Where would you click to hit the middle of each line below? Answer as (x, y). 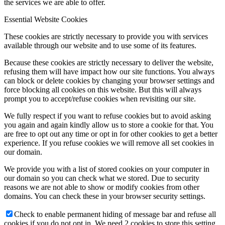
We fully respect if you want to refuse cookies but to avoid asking (107, 116)
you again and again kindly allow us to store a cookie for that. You (109, 125)
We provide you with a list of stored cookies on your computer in (107, 169)
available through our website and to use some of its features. (100, 45)
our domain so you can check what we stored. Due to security (102, 178)
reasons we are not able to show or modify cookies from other (102, 187)
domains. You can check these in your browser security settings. (105, 196)
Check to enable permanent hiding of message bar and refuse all (115, 214)
